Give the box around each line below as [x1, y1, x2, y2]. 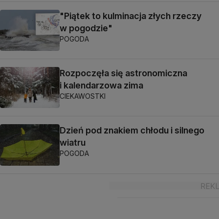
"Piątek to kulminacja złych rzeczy [60, 10, 201, 21]
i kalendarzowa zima [60, 80, 143, 90]
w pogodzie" [60, 22, 112, 33]
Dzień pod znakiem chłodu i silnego [60, 125, 204, 136]
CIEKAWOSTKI [60, 92, 106, 100]
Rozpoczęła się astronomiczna [60, 68, 187, 78]
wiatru [60, 137, 86, 148]
